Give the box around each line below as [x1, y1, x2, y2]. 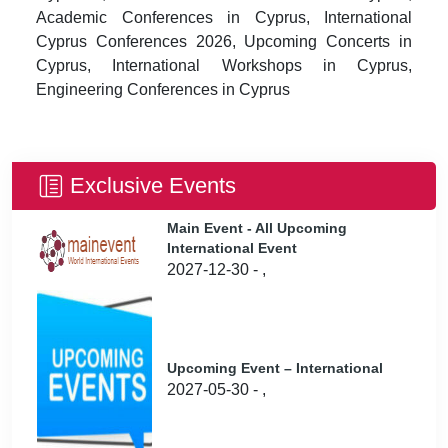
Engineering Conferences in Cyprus [36, 81, 290, 98]
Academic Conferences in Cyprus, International [36, 9, 412, 26]
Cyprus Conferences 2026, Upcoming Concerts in [36, 33, 412, 50]
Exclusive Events [70, 173, 236, 198]
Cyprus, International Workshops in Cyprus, [36, 57, 412, 74]
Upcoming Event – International [167, 360, 383, 376]
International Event [167, 240, 297, 256]
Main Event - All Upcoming [167, 220, 347, 236]
